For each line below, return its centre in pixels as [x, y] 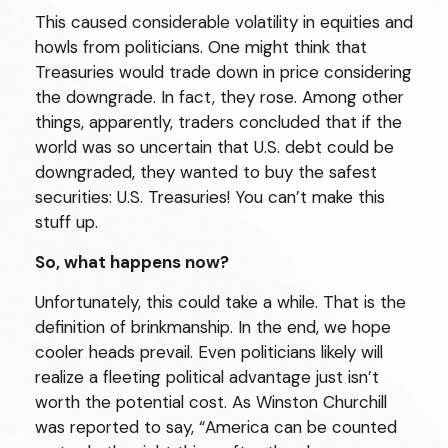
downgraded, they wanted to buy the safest [206, 172]
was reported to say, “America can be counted [216, 427]
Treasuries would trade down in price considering [223, 72]
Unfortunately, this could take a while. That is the [220, 302]
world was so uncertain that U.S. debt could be [214, 147]
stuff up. [66, 222]
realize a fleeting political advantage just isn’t [207, 377]
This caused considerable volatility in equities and [224, 22]
